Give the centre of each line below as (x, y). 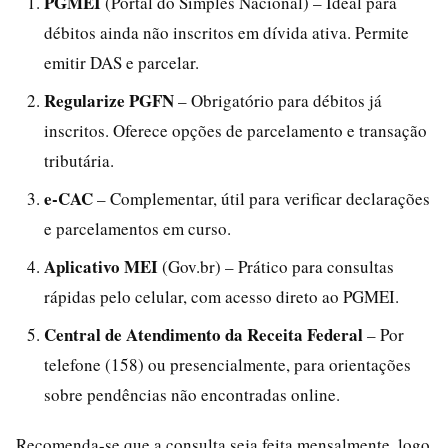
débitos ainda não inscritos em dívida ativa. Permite (226, 32)
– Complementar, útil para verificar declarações (261, 198)
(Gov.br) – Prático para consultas (276, 266)
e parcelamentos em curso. (137, 228)
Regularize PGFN (109, 100)
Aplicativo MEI (101, 266)
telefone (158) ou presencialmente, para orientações (227, 364)
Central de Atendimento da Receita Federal (203, 334)
